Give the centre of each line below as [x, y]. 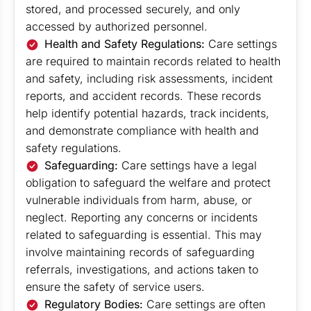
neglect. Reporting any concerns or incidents [142, 217]
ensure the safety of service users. [115, 287]
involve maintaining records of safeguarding [140, 252]
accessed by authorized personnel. [117, 26]
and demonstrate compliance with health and [142, 131]
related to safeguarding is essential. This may [144, 235]
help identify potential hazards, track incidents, [148, 113]
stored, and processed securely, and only [133, 9]
